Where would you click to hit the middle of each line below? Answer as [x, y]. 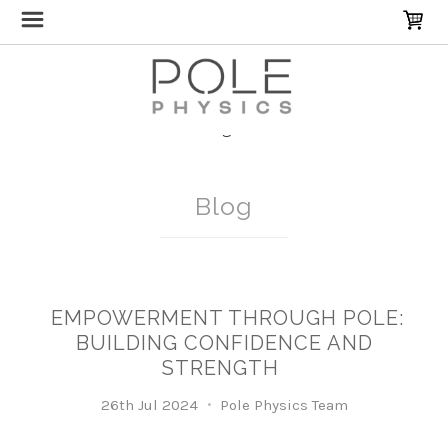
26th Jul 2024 [149, 404]
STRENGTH [220, 368]
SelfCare [288, 129]
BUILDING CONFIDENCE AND [224, 343]
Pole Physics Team [281, 404]
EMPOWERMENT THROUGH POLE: [227, 318]
